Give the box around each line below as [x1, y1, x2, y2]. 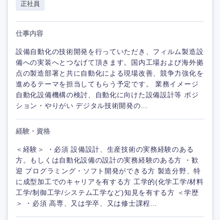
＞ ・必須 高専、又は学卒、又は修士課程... [16, 199, 158, 208]
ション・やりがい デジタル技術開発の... [16, 102, 148, 110]
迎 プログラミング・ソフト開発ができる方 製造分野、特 [16, 167, 201, 175]
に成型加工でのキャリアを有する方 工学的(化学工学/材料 [16, 178, 204, 186]
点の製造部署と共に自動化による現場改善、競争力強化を [16, 69, 204, 78]
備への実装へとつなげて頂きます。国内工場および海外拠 [16, 58, 204, 67]
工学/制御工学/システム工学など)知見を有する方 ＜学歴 [16, 189, 199, 197]
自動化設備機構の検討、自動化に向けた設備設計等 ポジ [16, 91, 199, 99]
